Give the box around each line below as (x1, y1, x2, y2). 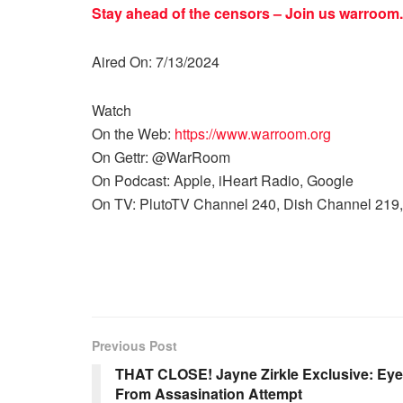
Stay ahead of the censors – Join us (92, 3, 339, 23)
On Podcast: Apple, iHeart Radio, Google (92, 170, 357, 191)
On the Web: (92, 123, 175, 144)
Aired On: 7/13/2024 (92, 51, 219, 72)
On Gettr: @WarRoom (92, 147, 230, 167)
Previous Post (92, 336, 177, 354)
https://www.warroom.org (175, 123, 331, 144)
